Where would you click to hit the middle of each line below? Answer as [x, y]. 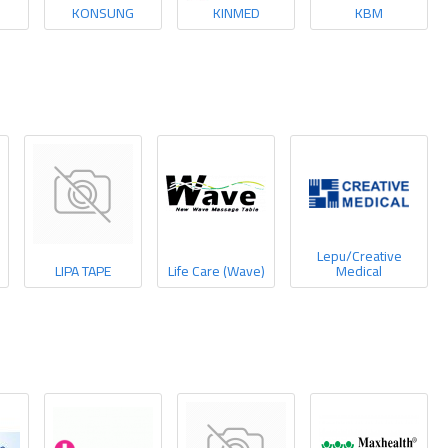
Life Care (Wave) [216, 271]
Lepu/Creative [359, 256]
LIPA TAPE [83, 271]
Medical [359, 271]
